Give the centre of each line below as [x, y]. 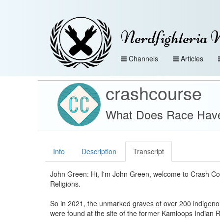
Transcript [149, 151]
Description [99, 151]
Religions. [66, 184]
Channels [143, 58]
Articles [192, 58]
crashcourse [154, 93]
